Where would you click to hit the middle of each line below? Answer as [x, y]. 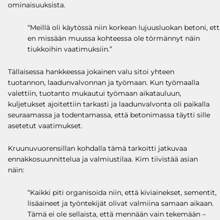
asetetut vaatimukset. [45, 125]
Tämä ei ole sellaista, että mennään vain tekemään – [117, 214]
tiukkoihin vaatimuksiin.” [70, 49]
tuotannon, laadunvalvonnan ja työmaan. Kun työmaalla [104, 82]
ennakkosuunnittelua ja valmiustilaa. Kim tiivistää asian [103, 159]
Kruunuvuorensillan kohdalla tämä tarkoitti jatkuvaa [97, 148]
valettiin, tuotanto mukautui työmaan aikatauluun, [95, 93]
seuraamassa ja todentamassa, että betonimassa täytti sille [109, 115]
